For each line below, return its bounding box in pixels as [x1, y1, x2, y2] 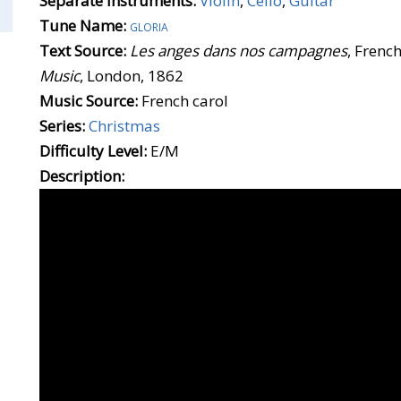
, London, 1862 [80, 65, 183, 86]
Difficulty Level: [39, 141, 147, 161]
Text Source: [39, 40, 126, 61]
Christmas [89, 115, 160, 136]
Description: [39, 166, 124, 186]
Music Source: [39, 90, 138, 111]
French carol [141, 90, 228, 111]
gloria [130, 15, 168, 36]
